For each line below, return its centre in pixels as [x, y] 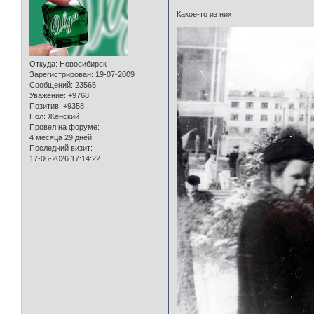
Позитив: [45, 106]
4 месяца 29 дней [61, 138]
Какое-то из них [205, 14]
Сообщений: [51, 85]
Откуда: [43, 64]
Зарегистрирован [60, 75]
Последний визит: [61, 148]
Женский [62, 117]
